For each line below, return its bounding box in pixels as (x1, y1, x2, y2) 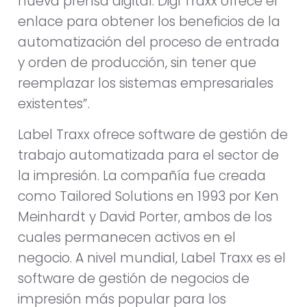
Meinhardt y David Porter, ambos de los (18, 207, 272, 226)
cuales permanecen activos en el (18, 228, 236, 247)
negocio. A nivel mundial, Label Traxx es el (18, 248, 286, 267)
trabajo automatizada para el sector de (18, 145, 279, 164)
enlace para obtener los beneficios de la (18, 12, 280, 32)
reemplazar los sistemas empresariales (18, 74, 273, 93)
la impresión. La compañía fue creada (18, 166, 266, 185)
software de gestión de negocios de (18, 269, 249, 288)
